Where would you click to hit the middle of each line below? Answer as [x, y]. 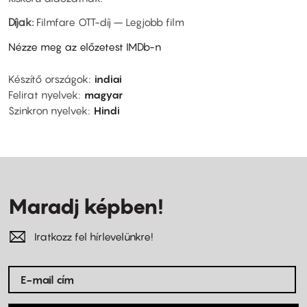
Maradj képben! [86, 207]
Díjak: [21, 22]
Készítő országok [48, 79]
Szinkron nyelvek [48, 111]
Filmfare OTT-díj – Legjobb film [109, 22]
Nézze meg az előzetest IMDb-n [85, 46]
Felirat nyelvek [43, 95]
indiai [108, 79]
